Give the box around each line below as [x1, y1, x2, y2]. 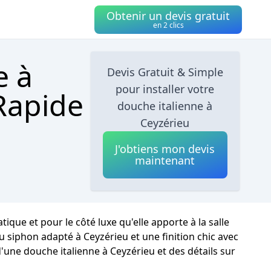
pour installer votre [116, 82, 215, 96]
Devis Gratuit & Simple [106, 65, 223, 79]
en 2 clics [152, 19, 184, 30]
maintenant [135, 153, 195, 168]
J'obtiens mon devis [115, 142, 215, 156]
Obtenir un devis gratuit [106, 8, 230, 23]
